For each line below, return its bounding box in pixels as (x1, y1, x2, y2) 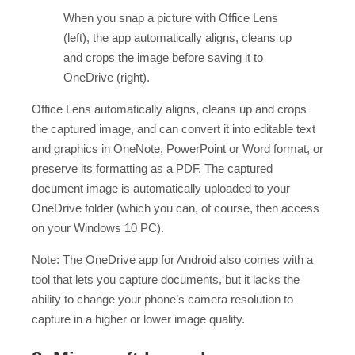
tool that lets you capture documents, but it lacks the (32, 273, 300, 286)
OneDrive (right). (63, 71, 150, 84)
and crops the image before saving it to (63, 51, 263, 64)
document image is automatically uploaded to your (32, 181, 290, 195)
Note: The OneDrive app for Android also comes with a (32, 253, 313, 266)
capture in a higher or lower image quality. (32, 312, 245, 326)
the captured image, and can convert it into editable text (32, 122, 315, 136)
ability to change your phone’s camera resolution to (32, 292, 293, 306)
